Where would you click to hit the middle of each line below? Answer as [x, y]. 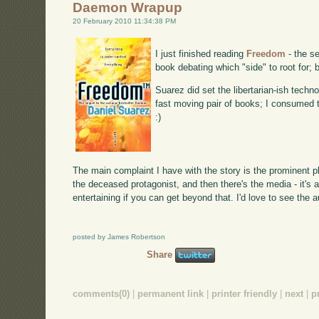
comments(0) [101, 293]
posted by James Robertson [119, 237]
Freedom [266, 54]
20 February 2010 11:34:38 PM [125, 21]
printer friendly [245, 293]
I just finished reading [201, 54]
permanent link [171, 293]
